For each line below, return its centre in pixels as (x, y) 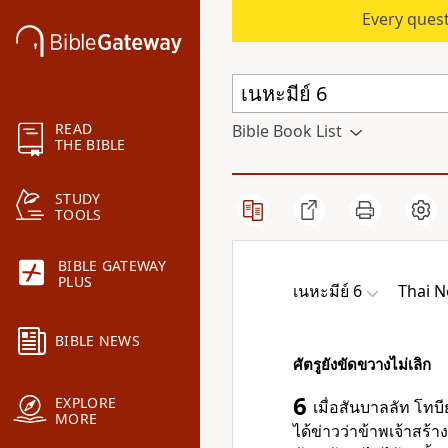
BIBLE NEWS (97, 341)
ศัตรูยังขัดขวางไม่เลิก (362, 364)
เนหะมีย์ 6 (327, 291)
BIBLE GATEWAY (112, 266)
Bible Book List (287, 131)
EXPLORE (86, 403)
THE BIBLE (90, 145)
